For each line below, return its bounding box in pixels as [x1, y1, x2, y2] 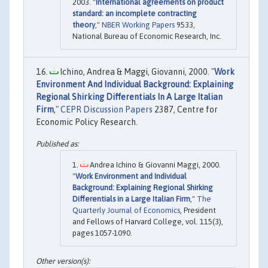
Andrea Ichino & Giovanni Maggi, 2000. [88, 160, 221, 169]
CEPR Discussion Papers [60, 105, 153, 115]
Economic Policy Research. [36, 117, 138, 127]
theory [72, 20, 95, 30]
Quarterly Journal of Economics [72, 205, 180, 215]
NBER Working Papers [102, 20, 175, 30]
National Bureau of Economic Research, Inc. [72, 32, 221, 41]
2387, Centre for [153, 105, 218, 115]
